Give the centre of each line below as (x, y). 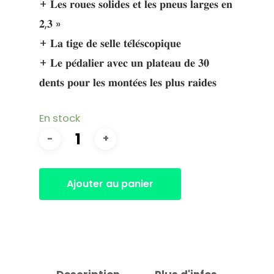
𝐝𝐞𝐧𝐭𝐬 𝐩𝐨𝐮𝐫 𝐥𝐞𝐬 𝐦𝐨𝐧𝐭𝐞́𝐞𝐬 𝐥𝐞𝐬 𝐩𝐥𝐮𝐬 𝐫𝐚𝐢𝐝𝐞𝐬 (128, 82)
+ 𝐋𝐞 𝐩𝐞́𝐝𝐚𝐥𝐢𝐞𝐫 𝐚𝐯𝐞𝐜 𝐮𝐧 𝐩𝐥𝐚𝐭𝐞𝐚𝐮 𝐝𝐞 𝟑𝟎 (124, 62)
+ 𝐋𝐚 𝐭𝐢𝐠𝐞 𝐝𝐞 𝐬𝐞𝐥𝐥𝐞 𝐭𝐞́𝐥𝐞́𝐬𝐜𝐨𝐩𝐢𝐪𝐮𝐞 (110, 43)
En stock (60, 118)
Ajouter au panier (110, 183)
